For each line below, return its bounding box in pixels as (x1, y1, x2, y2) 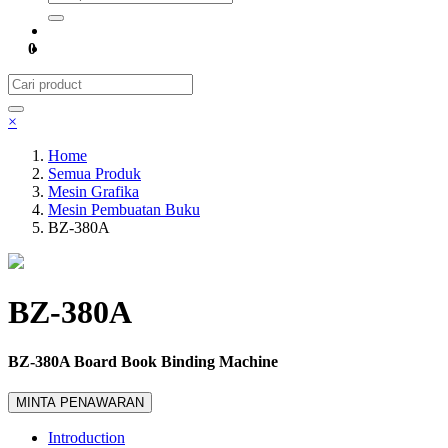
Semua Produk (48, 165, 141, 182)
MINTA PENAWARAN (16, 395, 144, 411)
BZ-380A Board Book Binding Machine (8, 352, 278, 370)
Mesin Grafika (48, 183, 139, 200)
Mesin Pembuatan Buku (48, 201, 200, 218)
